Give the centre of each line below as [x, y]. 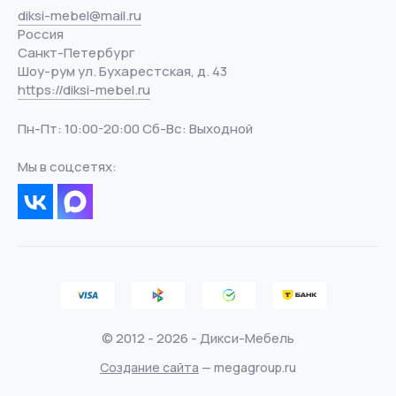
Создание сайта [149, 367]
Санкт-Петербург [76, 53]
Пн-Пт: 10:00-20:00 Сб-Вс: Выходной [135, 129]
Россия [41, 34]
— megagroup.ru [247, 367]
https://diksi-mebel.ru [84, 90]
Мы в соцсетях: [67, 167]
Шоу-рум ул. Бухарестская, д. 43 [122, 71]
